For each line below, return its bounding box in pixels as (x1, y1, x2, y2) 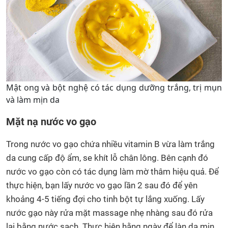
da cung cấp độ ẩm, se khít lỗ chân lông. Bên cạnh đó (6, 153, 208, 163)
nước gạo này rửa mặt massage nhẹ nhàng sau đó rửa (6, 208, 213, 218)
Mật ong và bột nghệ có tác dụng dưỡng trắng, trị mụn (6, 82, 222, 94)
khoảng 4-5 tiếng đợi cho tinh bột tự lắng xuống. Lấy (6, 194, 205, 205)
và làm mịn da (6, 94, 60, 106)
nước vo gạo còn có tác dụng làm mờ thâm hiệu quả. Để (6, 166, 219, 177)
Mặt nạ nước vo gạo (6, 116, 96, 128)
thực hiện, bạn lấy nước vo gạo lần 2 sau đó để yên (6, 180, 197, 191)
